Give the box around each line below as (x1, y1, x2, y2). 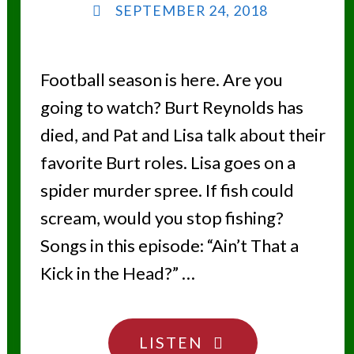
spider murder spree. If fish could (40, 179, 294, 201)
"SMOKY (201, 331, 273, 351)
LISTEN (138, 332, 203, 352)
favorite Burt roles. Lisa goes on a (40, 152, 296, 174)
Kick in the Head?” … (40, 262, 195, 284)
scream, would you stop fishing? (40, 207, 290, 229)
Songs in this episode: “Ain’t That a (40, 235, 299, 257)
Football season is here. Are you (40, 69, 283, 91)
